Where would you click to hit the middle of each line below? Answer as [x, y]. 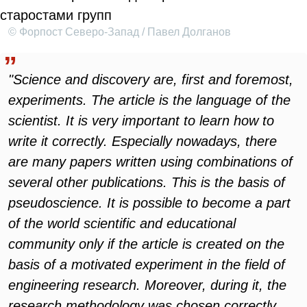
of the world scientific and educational [122, 223]
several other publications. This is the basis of [147, 182]
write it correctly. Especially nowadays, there [143, 141]
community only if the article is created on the [146, 244]
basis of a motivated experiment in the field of [147, 265]
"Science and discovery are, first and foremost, [151, 79]
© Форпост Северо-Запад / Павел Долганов [120, 32]
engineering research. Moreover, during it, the [147, 285]
